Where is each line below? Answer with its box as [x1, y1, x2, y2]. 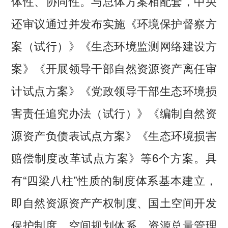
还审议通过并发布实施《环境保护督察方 [11, 14, 217, 31]
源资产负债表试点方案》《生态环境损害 [11, 126, 217, 143]
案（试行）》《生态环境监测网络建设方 [11, 37, 217, 53]
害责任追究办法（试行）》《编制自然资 [11, 104, 217, 121]
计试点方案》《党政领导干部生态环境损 [11, 81, 217, 98]
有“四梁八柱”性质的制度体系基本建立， [11, 171, 217, 188]
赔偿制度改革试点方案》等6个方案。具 [11, 149, 217, 165]
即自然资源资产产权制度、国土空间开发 [11, 193, 217, 210]
